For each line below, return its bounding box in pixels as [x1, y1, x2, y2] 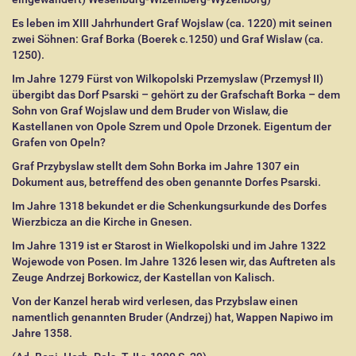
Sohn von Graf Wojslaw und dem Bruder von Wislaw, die [12, 104, 288, 117]
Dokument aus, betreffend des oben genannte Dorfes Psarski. [12, 176, 321, 188]
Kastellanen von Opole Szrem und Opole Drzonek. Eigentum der [12, 120, 331, 133]
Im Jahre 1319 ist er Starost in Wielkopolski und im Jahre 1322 [12, 239, 326, 252]
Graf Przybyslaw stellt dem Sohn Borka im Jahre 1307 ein [12, 160, 300, 172]
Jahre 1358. [12, 327, 72, 339]
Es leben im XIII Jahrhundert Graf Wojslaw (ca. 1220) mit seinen [12, 17, 332, 29]
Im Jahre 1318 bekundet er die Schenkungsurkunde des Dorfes [12, 199, 327, 212]
